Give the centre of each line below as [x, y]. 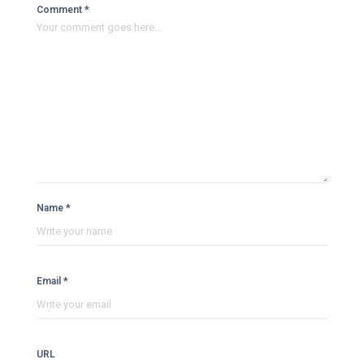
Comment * [63, 10]
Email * [52, 282]
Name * [54, 208]
